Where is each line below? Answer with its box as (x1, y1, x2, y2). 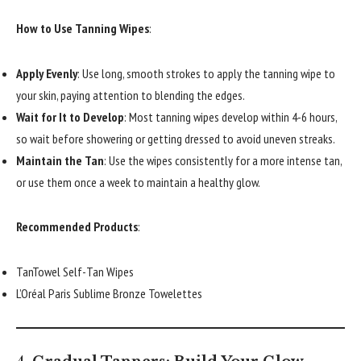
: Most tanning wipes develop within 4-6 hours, (124, 108, 337, 125)
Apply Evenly (16, 64, 77, 81)
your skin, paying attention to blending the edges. (16, 86, 245, 103)
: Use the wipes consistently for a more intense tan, (104, 151, 342, 168)
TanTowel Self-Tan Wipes (16, 263, 134, 280)
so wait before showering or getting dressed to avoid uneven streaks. (16, 130, 335, 147)
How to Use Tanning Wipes (16, 20, 149, 37)
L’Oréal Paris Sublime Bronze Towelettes (16, 284, 202, 301)
